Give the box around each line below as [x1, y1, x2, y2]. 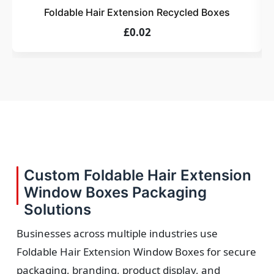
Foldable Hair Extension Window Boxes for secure [17, 245, 256, 259]
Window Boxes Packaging [24, 183, 207, 202]
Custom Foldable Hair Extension [24, 166, 251, 185]
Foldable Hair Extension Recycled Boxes [44, 6, 230, 19]
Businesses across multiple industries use [17, 226, 218, 241]
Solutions [24, 201, 91, 219]
